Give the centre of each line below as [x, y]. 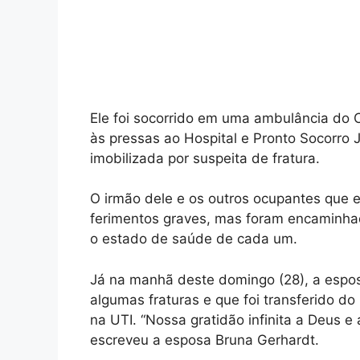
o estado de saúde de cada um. [194, 239]
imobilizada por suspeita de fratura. [205, 158]
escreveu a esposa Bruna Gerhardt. [205, 340]
